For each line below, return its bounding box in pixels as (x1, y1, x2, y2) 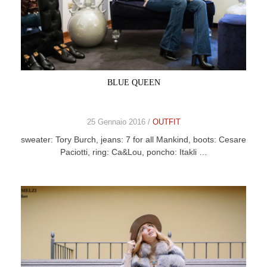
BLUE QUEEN (107, 78, 160, 87)
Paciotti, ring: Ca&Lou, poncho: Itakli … (60, 147, 207, 157)
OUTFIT (152, 117, 181, 126)
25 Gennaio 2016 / (86, 117, 153, 126)
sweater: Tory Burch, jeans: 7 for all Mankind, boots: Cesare (21, 135, 246, 144)
